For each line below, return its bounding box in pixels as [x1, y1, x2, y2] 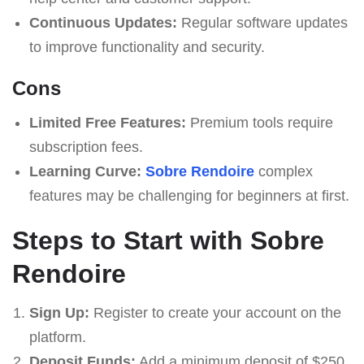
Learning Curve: [28, 162, 141, 180]
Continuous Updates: [28, 14, 177, 31]
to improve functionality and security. [28, 38, 265, 55]
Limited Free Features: [28, 114, 186, 131]
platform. [28, 328, 86, 345]
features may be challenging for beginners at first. [28, 187, 349, 204]
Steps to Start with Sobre [12, 225, 324, 255]
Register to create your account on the [89, 304, 341, 321]
